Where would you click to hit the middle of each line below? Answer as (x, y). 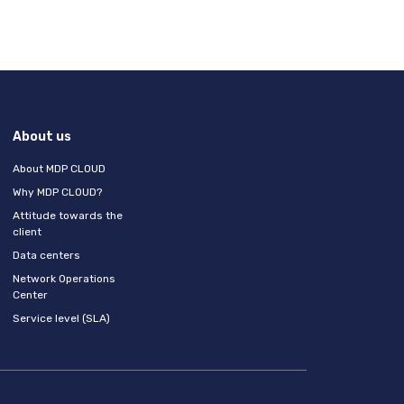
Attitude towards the (67, 216)
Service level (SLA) (61, 318)
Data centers (46, 255)
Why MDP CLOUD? (57, 192)
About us (41, 137)
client (27, 232)
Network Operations (64, 279)
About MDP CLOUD (59, 169)
